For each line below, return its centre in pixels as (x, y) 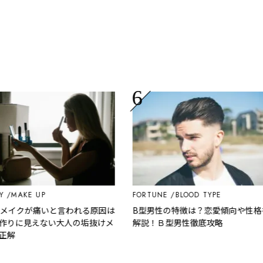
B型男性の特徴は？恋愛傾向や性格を (186, 210)
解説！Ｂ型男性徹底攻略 (162, 222)
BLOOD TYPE (183, 195)
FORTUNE (135, 195)
